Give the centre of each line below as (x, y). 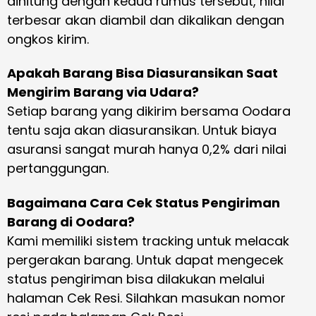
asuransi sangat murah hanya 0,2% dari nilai (147, 150)
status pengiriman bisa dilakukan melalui (136, 279)
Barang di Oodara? (71, 221)
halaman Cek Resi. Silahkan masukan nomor (146, 298)
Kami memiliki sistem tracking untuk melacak (148, 241)
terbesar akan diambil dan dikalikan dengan (146, 20)
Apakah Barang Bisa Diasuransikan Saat (142, 73)
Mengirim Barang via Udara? (103, 92)
